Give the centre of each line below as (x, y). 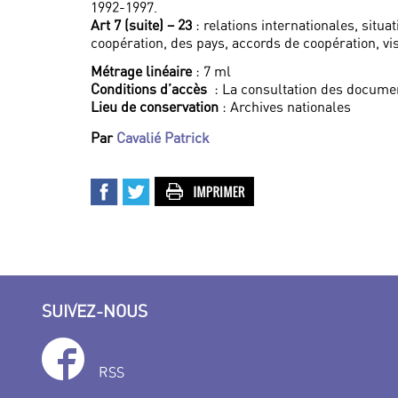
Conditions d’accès (151, 89)
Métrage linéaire (141, 71)
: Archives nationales (285, 107)
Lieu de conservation (155, 107)
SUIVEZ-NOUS (95, 311)
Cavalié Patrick (163, 138)
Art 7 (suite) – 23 (141, 25)
